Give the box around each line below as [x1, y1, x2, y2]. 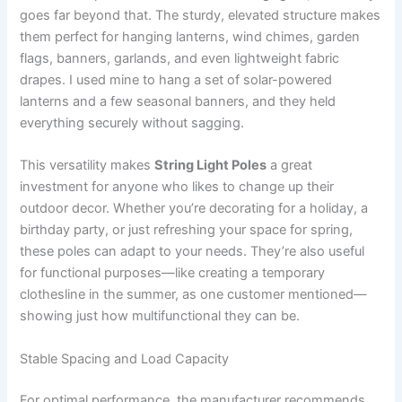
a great [267, 157, 313, 174]
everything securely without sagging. [20, 115, 245, 132]
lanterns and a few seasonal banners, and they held [20, 93, 336, 110]
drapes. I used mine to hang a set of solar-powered [20, 72, 333, 89]
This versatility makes [20, 157, 155, 174]
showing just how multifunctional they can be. [20, 308, 301, 325]
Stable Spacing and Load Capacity [20, 350, 230, 367]
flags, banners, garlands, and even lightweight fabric [20, 50, 340, 67]
